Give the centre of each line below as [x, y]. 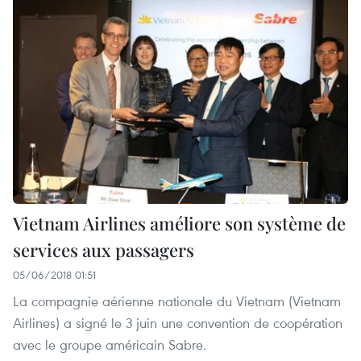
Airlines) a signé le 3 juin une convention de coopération [178, 323]
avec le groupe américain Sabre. [110, 345]
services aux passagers [104, 250]
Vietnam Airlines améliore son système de [179, 224]
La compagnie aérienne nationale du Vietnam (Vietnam [177, 301]
